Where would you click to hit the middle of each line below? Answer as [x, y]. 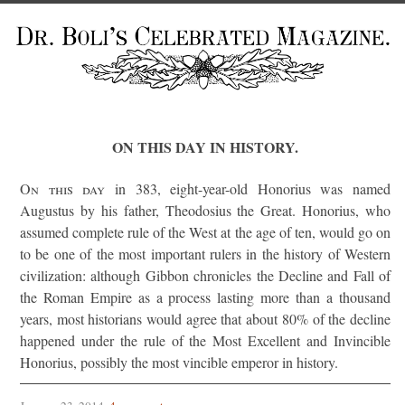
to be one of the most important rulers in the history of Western [205, 254]
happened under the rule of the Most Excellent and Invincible [205, 340]
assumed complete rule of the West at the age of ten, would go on [205, 232]
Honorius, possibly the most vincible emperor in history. [179, 362]
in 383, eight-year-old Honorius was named [248, 188]
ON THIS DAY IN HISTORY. [205, 147]
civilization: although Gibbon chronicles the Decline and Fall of [205, 275]
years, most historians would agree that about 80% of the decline [205, 319]
